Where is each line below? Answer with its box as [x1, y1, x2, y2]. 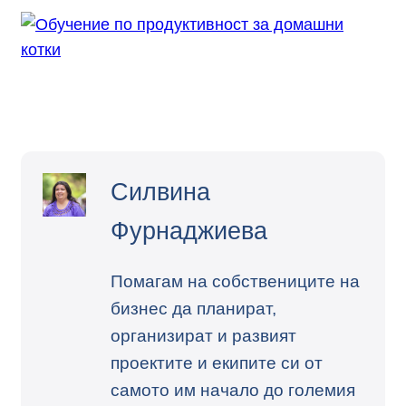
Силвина [111, 179, 210, 206]
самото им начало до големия [111, 380, 355, 400]
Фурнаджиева [111, 217, 267, 245]
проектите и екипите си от [111, 353, 323, 372]
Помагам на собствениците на [111, 271, 360, 291]
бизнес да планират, [111, 298, 276, 318]
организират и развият [111, 325, 296, 345]
